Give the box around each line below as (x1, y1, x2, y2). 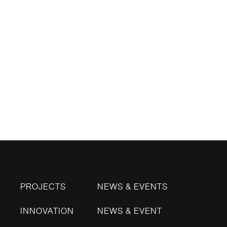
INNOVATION (20, 204, 74, 218)
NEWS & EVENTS (97, 179, 168, 194)
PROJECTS (20, 179, 66, 194)
